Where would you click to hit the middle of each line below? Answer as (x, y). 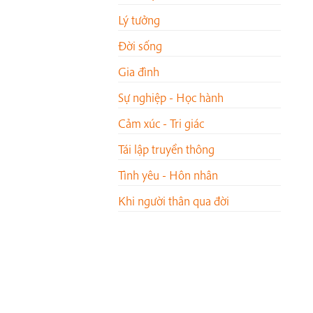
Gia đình (139, 72)
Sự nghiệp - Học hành (171, 98)
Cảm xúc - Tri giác (161, 124)
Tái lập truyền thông (166, 150)
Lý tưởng (139, 20)
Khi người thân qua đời (174, 201)
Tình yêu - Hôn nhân (168, 175)
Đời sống (140, 46)
